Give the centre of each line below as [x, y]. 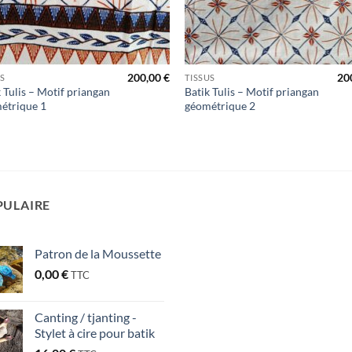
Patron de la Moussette [98, 253]
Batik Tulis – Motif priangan [252, 92]
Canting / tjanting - [86, 317]
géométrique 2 [220, 106]
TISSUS [200, 78]
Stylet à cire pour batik [95, 332]
